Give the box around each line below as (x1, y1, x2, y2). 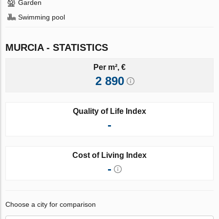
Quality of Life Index (73, 107, 146, 116)
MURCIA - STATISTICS (5, 42, 109, 53)
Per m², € (93, 63, 126, 72)
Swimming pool (18, 13, 66, 22)
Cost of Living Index (72, 151, 147, 160)
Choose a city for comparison (5, 200, 96, 209)
